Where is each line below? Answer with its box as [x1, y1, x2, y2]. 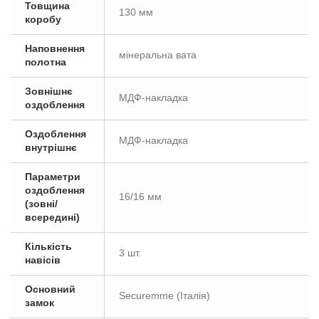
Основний [25, 283, 75, 295]
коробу [25, 14, 61, 25]
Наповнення [25, 43, 85, 54]
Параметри [25, 171, 80, 182]
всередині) [25, 211, 80, 223]
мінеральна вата [119, 49, 197, 61]
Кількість [25, 241, 72, 252]
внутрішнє [25, 142, 77, 153]
